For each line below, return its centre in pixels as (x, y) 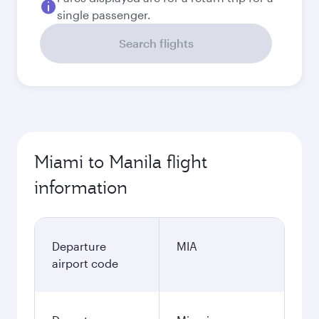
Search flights (156, 43)
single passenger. (104, 15)
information (81, 187)
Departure (79, 246)
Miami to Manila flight (121, 162)
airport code (85, 263)
